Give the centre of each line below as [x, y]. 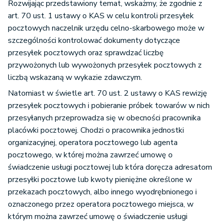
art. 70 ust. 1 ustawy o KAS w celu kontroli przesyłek [101, 16]
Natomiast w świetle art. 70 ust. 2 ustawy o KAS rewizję [108, 93]
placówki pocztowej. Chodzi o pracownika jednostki [96, 130]
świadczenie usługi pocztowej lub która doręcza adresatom [110, 167]
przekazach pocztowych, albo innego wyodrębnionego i [102, 192]
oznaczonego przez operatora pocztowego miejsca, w [101, 204]
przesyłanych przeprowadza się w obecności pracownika [104, 118]
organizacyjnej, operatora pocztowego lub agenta [93, 143]
